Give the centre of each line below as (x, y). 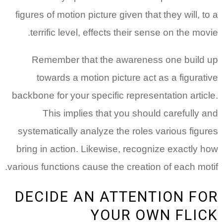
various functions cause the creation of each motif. (113, 167)
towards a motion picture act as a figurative (127, 78)
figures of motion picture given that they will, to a (117, 15)
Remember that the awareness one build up (125, 60)
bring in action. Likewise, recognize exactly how (117, 149)
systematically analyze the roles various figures (118, 131)
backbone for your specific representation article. (115, 95)
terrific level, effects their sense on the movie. (124, 32)
